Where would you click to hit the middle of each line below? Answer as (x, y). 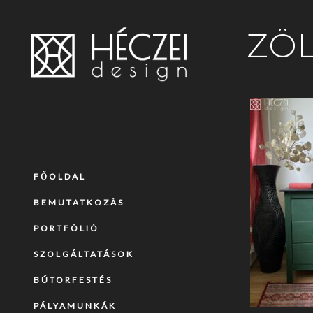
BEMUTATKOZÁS (79, 202)
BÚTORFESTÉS (73, 280)
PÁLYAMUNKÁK (75, 306)
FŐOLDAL (60, 176)
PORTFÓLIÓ (66, 228)
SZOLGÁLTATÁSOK (84, 254)
